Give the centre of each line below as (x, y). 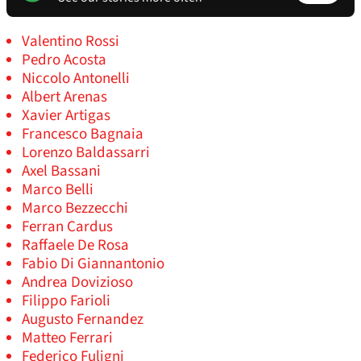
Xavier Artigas (66, 116)
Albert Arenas (64, 98)
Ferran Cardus (67, 227)
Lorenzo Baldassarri (86, 153)
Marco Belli (58, 190)
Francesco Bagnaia (83, 135)
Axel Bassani (61, 172)
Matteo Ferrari (67, 338)
